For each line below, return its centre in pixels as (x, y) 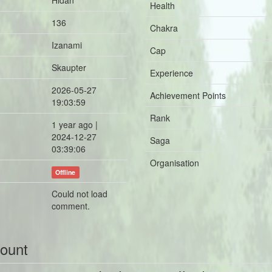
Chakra (164, 28)
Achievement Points (188, 95)
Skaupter (69, 67)
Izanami (67, 45)
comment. (71, 206)
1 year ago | (75, 124)
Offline (66, 172)
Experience (172, 73)
